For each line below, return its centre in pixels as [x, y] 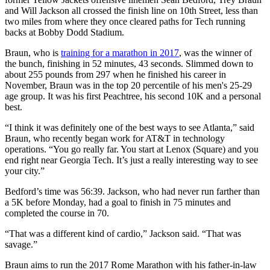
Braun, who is [33, 53]
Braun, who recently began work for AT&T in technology [115, 139]
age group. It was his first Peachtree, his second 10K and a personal [133, 96]
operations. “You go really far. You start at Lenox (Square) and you [132, 149]
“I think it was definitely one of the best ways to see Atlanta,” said [130, 128]
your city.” [25, 171]
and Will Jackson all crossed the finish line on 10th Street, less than [131, 11]
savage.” [21, 245]
